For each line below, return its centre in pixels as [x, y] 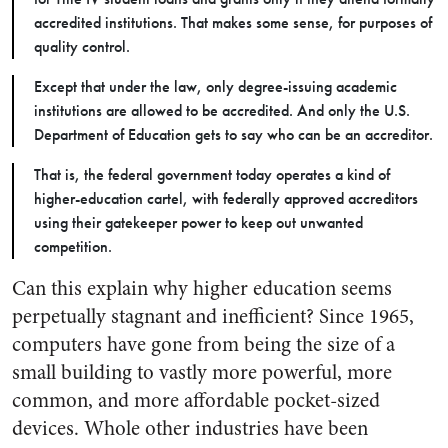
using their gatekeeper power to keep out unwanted [198, 222]
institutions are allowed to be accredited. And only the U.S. [222, 110]
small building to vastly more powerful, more [202, 372]
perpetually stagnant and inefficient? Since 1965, [213, 316]
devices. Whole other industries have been [190, 428]
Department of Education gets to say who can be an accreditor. [233, 134]
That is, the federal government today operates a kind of [212, 174]
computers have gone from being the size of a [203, 344]
